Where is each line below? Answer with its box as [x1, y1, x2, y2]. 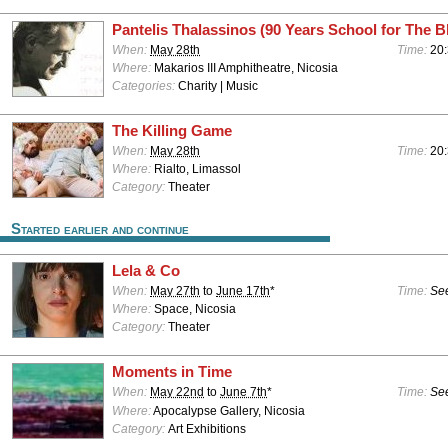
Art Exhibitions [168, 421, 246, 436]
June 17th [216, 284, 270, 299]
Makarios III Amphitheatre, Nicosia [151, 61, 338, 76]
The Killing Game [112, 123, 232, 140]
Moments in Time [112, 364, 232, 381]
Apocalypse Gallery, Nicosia [151, 403, 305, 418]
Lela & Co [112, 263, 180, 280]
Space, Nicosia [151, 302, 236, 317]
